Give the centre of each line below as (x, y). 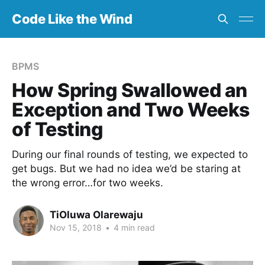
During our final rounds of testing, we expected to (130, 154)
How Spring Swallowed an (130, 90)
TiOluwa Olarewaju (96, 214)
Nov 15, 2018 (76, 227)
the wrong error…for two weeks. (88, 183)
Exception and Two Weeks (131, 110)
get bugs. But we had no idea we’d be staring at (126, 169)
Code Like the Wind (72, 19)
